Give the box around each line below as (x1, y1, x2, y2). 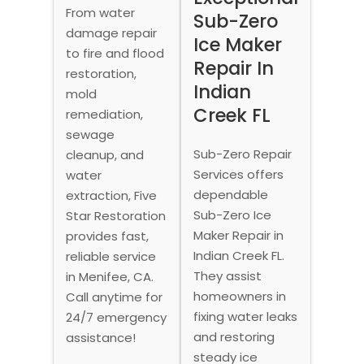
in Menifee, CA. (65, 267, 154, 285)
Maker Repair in (193, 226, 284, 244)
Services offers (193, 165, 284, 183)
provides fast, (65, 227, 149, 245)
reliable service (65, 247, 156, 265)
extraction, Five (65, 186, 157, 204)
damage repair (65, 24, 157, 41)
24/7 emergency (65, 308, 167, 326)
